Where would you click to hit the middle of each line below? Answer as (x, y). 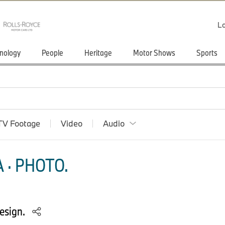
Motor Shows (154, 52)
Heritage (98, 52)
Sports (207, 52)
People (52, 52)
